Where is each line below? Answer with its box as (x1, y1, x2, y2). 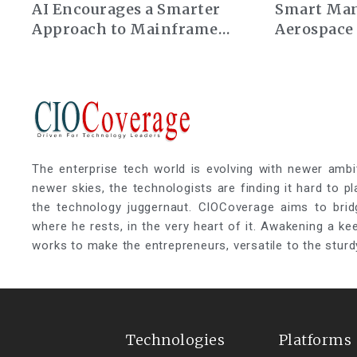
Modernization (32, 40, 149, 59)
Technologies (126, 330, 226, 349)
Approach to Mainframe (32, 20, 218, 39)
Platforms (278, 330, 351, 349)
